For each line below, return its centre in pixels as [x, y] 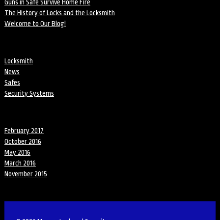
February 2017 [24, 131]
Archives [17, 112]
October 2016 [23, 141]
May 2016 [17, 152]
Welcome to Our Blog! [35, 24]
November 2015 [26, 174]
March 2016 [20, 163]
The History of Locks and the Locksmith [59, 13]
